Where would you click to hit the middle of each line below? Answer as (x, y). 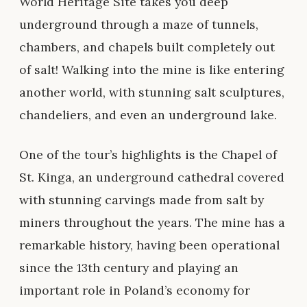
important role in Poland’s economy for (135, 290)
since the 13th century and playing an (129, 267)
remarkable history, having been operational (149, 245)
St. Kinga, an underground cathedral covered (152, 177)
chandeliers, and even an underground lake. (148, 114)
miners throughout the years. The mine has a (152, 222)
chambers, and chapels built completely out (147, 47)
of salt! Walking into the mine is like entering (152, 69)
